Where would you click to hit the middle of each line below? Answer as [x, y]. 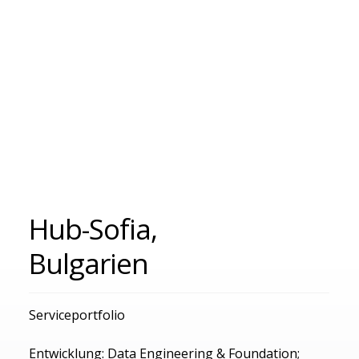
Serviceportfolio [77, 315]
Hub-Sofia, [93, 228]
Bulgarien [89, 263]
